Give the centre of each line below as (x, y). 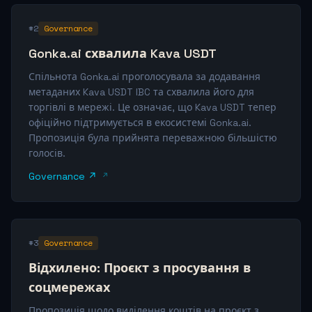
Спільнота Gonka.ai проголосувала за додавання (145, 77)
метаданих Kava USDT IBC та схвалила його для (141, 92)
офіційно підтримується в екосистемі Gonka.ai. (140, 123)
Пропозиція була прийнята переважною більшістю (153, 138)
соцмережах (69, 287)
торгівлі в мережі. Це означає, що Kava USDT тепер (153, 107)
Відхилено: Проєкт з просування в (140, 268)
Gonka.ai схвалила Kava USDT (123, 53)
